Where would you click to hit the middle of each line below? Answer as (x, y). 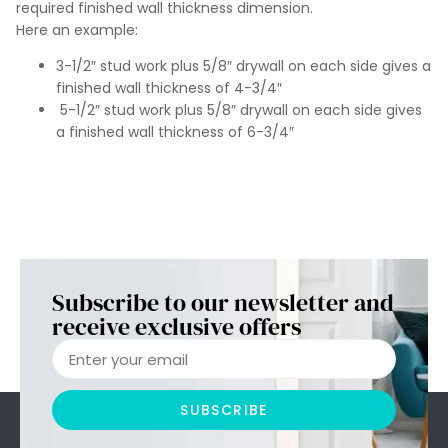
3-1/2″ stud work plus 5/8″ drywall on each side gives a (243, 66)
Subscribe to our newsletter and (223, 303)
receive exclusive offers (176, 327)
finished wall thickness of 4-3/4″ (169, 88)
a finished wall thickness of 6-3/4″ (175, 132)
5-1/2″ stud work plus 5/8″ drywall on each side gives (239, 110)
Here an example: (77, 30)
